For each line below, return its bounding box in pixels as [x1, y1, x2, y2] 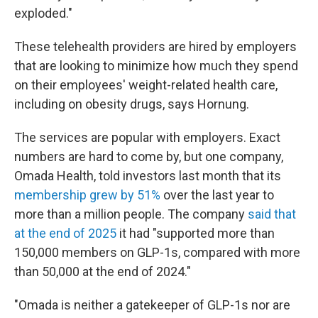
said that [248, 207, 296, 221]
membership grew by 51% [14, 187, 160, 202]
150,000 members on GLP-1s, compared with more [14, 245, 300, 260]
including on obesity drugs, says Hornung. [14, 97, 249, 111]
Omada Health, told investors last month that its [14, 168, 281, 183]
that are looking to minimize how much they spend [14, 58, 298, 73]
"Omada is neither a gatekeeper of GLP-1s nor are [14, 297, 290, 312]
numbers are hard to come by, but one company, [14, 149, 283, 164]
